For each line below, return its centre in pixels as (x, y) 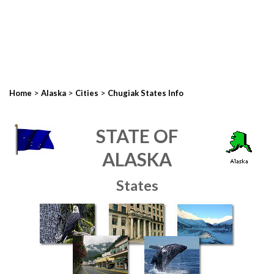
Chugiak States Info (146, 93)
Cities (87, 93)
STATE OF (137, 136)
